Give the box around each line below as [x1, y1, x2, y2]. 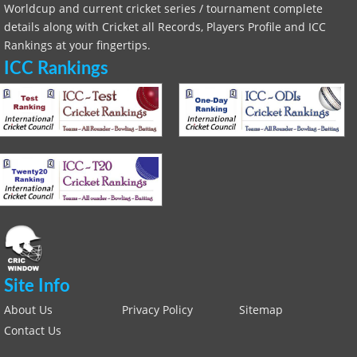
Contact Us [4, 323, 61, 338]
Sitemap [239, 302, 284, 317]
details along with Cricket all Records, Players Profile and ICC [4, 19, 326, 34]
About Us [4, 302, 53, 317]
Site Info [4, 277, 70, 295]
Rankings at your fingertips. [4, 37, 151, 53]
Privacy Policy [121, 302, 193, 317]
